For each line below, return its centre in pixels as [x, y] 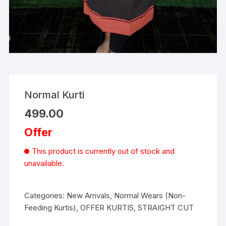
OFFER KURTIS [107, 208]
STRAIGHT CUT [166, 208]
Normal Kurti [54, 95]
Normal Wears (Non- [150, 196]
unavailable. [44, 163]
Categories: [46, 196]
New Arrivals [89, 196]
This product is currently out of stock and [103, 151]
